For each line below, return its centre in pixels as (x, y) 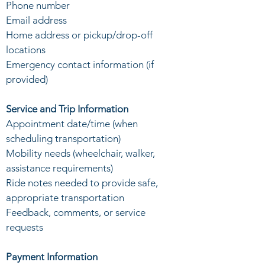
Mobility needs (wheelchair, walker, (80, 153)
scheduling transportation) (63, 138)
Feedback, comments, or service (76, 212)
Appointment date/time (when (72, 124)
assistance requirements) (59, 168)
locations (26, 50)
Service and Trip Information (67, 109)
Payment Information (52, 257)
